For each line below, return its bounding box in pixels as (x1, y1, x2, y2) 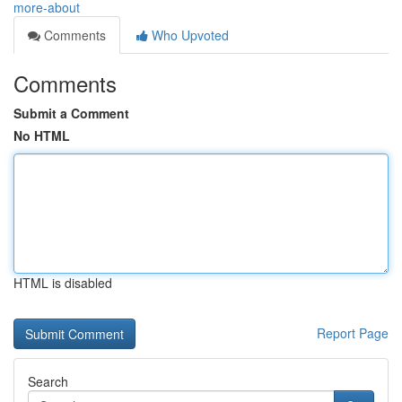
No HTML (13, 127, 70, 144)
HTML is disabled (13, 274, 112, 292)
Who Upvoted (148, 26, 229, 44)
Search (28, 372, 68, 390)
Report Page (317, 324, 389, 342)
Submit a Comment (13, 104, 129, 122)
